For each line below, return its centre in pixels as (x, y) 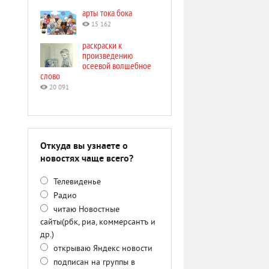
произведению (107, 55)
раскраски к (102, 45)
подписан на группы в (93, 263)
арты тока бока (107, 13)
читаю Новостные (85, 210)
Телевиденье (76, 182)
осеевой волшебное (117, 65)
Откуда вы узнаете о (84, 147)
